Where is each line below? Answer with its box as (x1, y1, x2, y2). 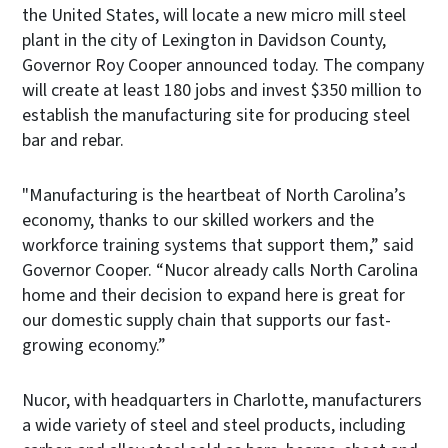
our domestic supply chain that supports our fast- (22, 307, 391, 333)
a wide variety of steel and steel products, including (22, 412, 406, 438)
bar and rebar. (22, 127, 124, 153)
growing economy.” (22, 332, 170, 358)
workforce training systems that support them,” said (22, 232, 414, 258)
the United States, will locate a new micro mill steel (22, 2, 406, 28)
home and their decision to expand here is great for (22, 282, 405, 308)
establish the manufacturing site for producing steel (22, 102, 410, 128)
